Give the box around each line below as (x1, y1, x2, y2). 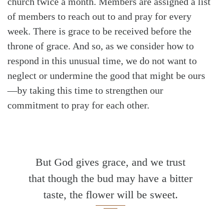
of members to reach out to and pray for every (7, 10, 191, 22)
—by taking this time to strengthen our (7, 84, 163, 96)
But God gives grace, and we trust (36, 155, 185, 168)
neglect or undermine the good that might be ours (7, 70, 205, 81)
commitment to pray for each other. (7, 99, 152, 110)
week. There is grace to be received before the (7, 25, 191, 37)
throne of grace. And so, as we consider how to (7, 40, 194, 51)
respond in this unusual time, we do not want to (7, 55, 197, 66)
